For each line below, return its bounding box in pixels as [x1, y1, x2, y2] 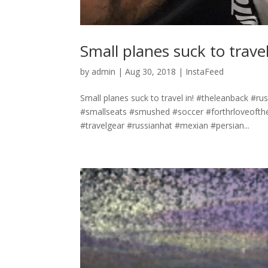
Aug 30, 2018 [125, 65, 176, 77]
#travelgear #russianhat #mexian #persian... [80, 119, 250, 131]
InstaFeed [185, 65, 224, 77]
